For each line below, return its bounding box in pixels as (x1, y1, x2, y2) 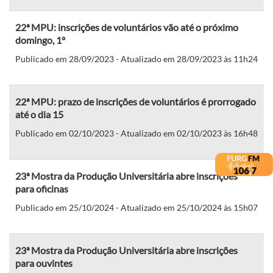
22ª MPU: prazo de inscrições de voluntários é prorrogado (15, 95, 256, 107)
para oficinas (15, 182, 68, 194)
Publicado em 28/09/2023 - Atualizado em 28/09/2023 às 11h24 (15, 53, 258, 64)
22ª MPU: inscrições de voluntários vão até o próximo (15, 21, 238, 33)
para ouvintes (15, 257, 73, 269)
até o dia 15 (15, 108, 63, 120)
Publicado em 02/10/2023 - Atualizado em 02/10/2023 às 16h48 (15, 127, 258, 138)
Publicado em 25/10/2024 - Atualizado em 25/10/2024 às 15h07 (15, 202, 258, 213)
